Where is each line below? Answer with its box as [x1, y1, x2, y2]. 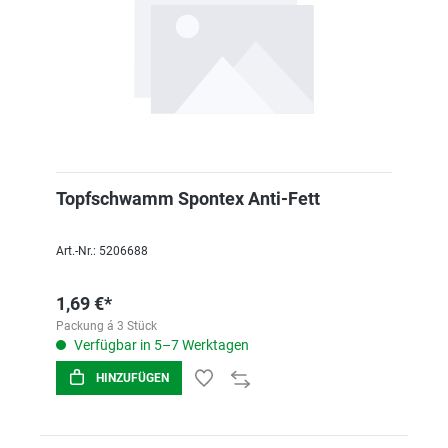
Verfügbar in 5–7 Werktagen [71, 337, 249, 353]
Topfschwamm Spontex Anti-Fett [56, 188, 320, 209]
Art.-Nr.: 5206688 [56, 244, 148, 258]
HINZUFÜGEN [96, 371, 169, 385]
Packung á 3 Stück [56, 319, 157, 333]
